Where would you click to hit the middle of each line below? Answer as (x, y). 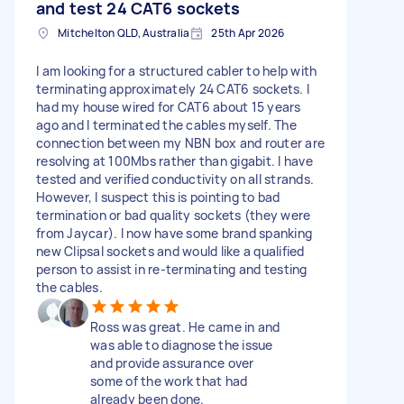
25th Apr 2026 (248, 32)
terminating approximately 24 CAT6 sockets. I (173, 88)
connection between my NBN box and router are (180, 142)
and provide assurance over (172, 363)
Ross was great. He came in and (185, 326)
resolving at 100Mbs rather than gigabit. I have (174, 161)
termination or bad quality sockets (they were (174, 215)
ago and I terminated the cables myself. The (166, 124)
